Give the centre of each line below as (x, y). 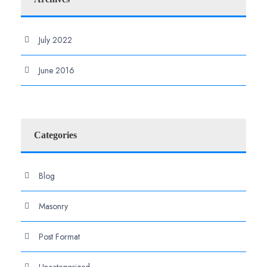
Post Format (59, 236)
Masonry (53, 206)
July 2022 (55, 40)
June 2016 (57, 70)
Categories (55, 135)
